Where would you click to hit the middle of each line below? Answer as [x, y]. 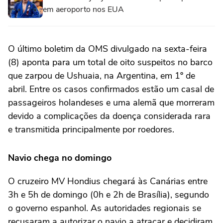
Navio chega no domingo [60, 158]
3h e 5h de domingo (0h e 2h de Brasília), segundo [109, 194]
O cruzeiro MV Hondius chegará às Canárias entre [108, 181]
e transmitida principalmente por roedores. [94, 129]
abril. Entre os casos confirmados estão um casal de [111, 89]
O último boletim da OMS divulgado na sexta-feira [108, 49]
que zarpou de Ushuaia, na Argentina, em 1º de [102, 75]
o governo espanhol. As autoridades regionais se [105, 208]
